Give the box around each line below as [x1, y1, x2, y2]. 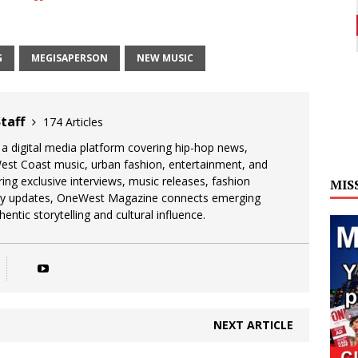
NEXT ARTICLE [213, 316, 294, 332]
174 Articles [43, 113, 103, 129]
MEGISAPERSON [31, 50, 108, 65]
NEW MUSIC [137, 50, 193, 65]
